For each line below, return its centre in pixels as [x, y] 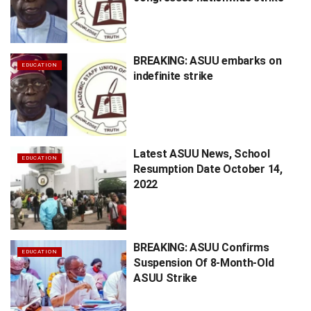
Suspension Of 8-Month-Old [204, 262]
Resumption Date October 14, [208, 169]
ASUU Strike [165, 278]
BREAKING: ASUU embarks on [208, 60]
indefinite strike [173, 76]
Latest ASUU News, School [202, 154]
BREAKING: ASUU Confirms [201, 247]
